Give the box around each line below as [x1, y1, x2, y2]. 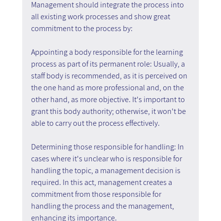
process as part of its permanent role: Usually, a [31, 58, 186, 69]
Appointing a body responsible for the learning [31, 46, 184, 57]
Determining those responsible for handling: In [31, 141, 185, 152]
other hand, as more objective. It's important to [31, 94, 186, 105]
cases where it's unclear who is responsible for [31, 153, 184, 164]
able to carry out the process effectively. [31, 117, 160, 128]
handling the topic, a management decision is [31, 165, 182, 176]
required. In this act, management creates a [31, 177, 174, 187]
